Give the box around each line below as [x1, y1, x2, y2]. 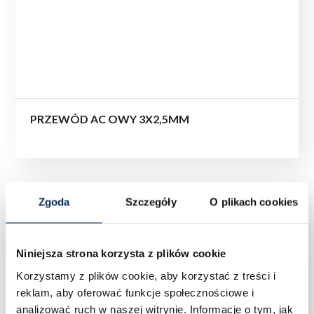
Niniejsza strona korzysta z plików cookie [16, 247, 226, 259]
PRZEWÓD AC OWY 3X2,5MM [30, 111, 190, 125]
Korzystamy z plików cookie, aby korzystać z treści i [16, 269, 275, 281]
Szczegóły [125, 196, 177, 208]
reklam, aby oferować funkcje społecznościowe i [16, 286, 254, 298]
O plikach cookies [210, 196, 299, 208]
